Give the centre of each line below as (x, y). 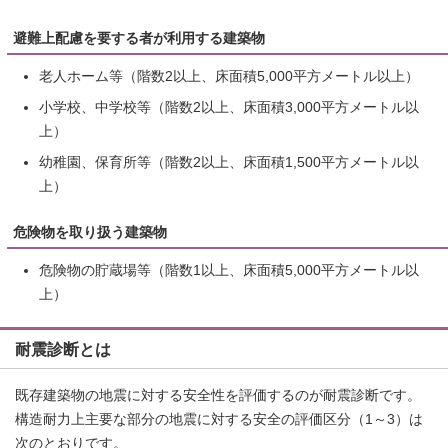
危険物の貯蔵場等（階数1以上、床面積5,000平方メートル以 (229, 270)
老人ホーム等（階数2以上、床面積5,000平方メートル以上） (229, 76)
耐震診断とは (63, 348)
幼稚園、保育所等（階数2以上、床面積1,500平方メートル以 (229, 162)
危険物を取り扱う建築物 (90, 232)
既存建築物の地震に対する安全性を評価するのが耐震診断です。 (218, 395)
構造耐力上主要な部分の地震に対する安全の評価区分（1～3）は (219, 419)
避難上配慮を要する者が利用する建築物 (139, 38)
